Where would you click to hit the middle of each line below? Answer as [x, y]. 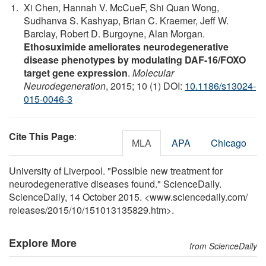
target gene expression [76, 72]
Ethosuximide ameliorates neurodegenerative [126, 46]
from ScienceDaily [223, 246]
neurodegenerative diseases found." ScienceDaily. [115, 183]
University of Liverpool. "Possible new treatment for [116, 170]
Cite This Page [42, 136]
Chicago [229, 142]
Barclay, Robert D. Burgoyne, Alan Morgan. [114, 33]
